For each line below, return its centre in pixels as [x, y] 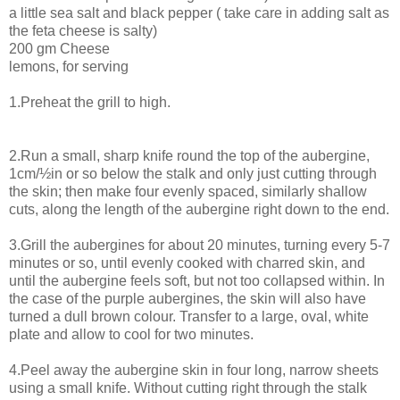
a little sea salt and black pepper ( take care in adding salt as [199, 13]
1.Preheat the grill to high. [90, 103]
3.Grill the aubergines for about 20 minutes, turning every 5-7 [200, 246]
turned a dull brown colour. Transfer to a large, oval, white [189, 317]
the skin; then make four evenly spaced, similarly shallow [188, 192]
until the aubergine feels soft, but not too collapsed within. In [197, 281]
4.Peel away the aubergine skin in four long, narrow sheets [194, 371]
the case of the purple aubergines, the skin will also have [187, 299]
